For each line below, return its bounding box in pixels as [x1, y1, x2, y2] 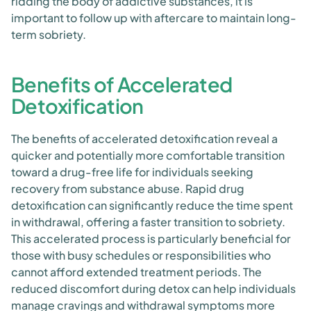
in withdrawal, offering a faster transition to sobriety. [11, 215, 285, 229]
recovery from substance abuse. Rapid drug [11, 181, 244, 196]
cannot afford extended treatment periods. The [11, 264, 262, 279]
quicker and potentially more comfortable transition [11, 148, 285, 162]
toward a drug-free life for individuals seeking [11, 165, 253, 179]
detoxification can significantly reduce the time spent [11, 198, 293, 212]
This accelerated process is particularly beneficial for [11, 231, 291, 246]
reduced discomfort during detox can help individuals [11, 281, 296, 296]
